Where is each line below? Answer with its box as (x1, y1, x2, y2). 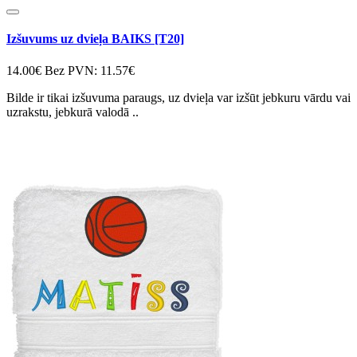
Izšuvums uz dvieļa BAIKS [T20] (6, 32, 184, 46)
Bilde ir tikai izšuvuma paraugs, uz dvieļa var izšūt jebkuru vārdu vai (6, 90, 351, 104)
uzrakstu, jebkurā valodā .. (6, 104, 139, 119)
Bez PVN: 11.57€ (45, 63, 135, 77)
